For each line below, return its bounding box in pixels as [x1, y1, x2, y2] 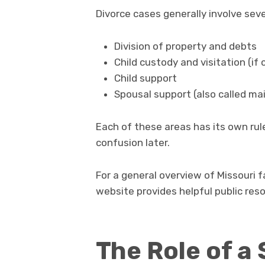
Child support [114, 72, 177, 85]
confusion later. [96, 137, 170, 149]
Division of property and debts [114, 40, 257, 53]
